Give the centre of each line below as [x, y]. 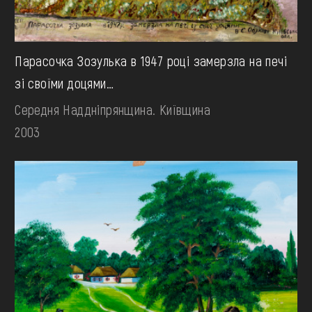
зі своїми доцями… [64, 83]
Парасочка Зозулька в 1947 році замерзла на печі [151, 61]
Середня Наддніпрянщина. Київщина [112, 110]
